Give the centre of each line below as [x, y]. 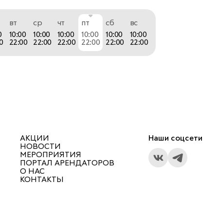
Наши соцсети [175, 138]
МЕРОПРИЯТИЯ [50, 155]
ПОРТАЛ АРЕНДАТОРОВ [67, 163]
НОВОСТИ [40, 146]
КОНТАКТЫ [42, 180]
